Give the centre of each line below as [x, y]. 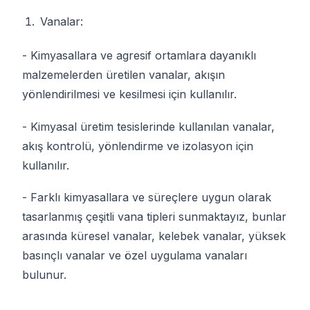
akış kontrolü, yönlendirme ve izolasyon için [138, 146]
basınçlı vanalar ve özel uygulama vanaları [135, 256]
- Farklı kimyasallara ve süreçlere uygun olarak [147, 198]
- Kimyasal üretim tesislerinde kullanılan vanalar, [148, 126]
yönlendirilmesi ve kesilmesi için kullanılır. [129, 94]
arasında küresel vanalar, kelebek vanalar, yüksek [154, 236]
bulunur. [44, 275]
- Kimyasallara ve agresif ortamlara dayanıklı [139, 56]
